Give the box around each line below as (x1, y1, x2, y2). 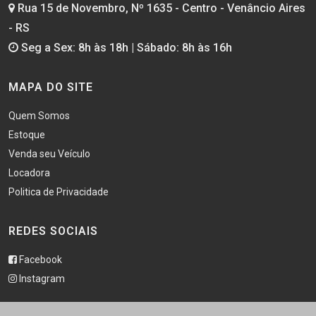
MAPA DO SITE (8, 80, 93, 94)
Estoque (8, 128, 45, 140)
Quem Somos (8, 109, 70, 121)
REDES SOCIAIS (8, 224, 98, 238)
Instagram (17, 272, 65, 284)
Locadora (8, 166, 50, 178)
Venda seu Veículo (8, 147, 90, 159)
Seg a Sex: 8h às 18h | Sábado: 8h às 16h (18, 40, 232, 54)
